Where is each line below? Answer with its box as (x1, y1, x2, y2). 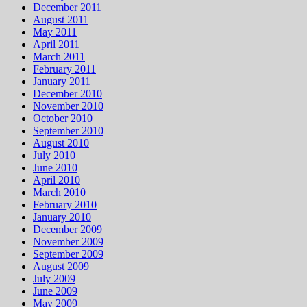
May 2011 (33, 26, 77, 38)
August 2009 (33, 260, 89, 273)
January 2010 (33, 211, 91, 223)
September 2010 (33, 125, 103, 137)
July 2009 (33, 273, 75, 285)
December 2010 (33, 88, 102, 100)
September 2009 (33, 248, 103, 260)
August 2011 (33, 14, 88, 26)
